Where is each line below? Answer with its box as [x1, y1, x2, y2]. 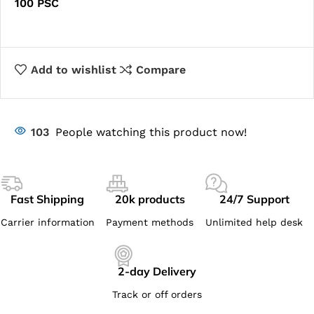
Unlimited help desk [205, 216, 303, 228]
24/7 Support [219, 191, 289, 206]
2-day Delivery [118, 264, 196, 278]
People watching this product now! [55, 125, 247, 139]
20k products [114, 191, 185, 206]
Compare [135, 63, 186, 76]
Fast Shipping [11, 191, 85, 206]
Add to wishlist [30, 63, 116, 76]
